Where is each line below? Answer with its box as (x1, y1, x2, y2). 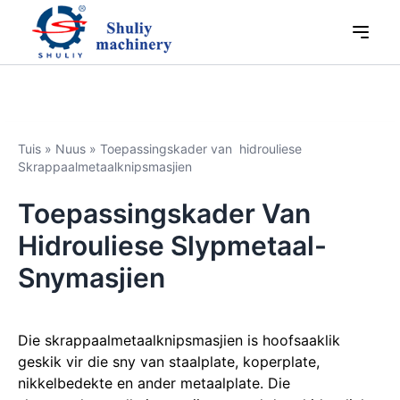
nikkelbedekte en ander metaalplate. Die (18, 374, 290, 392)
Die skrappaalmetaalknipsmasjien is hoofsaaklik (18, 331, 340, 349)
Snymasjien (18, 262, 165, 294)
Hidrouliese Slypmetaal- (18, 229, 327, 262)
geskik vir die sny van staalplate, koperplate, (18, 353, 320, 371)
